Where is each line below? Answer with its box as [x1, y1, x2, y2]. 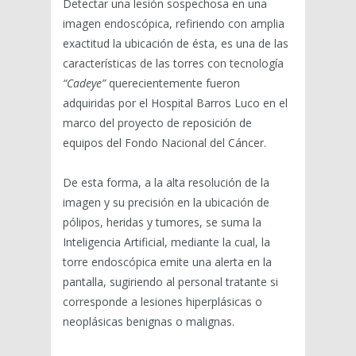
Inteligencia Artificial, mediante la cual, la [63, 234, 270, 250]
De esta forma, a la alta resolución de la [63, 175, 269, 191]
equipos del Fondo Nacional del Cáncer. [63, 135, 266, 151]
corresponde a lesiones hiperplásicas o [63, 294, 262, 310]
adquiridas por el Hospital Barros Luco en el [63, 95, 288, 111]
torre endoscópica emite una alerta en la [63, 254, 272, 270]
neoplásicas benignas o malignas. [63, 314, 234, 330]
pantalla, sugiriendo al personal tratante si [63, 274, 278, 290]
